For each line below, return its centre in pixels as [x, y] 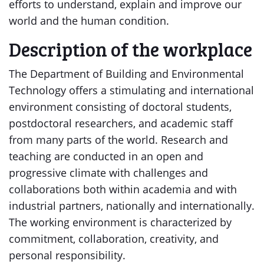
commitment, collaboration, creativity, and [114, 239]
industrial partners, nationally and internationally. [132, 206]
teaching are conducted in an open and [106, 156]
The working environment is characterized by [120, 222]
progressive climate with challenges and [108, 173]
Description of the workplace [131, 49]
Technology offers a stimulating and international [131, 90]
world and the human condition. [89, 21]
